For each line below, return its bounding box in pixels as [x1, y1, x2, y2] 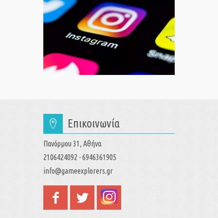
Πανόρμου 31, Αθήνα [43, 139, 101, 148]
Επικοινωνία [68, 116, 120, 130]
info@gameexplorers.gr [43, 166, 113, 175]
